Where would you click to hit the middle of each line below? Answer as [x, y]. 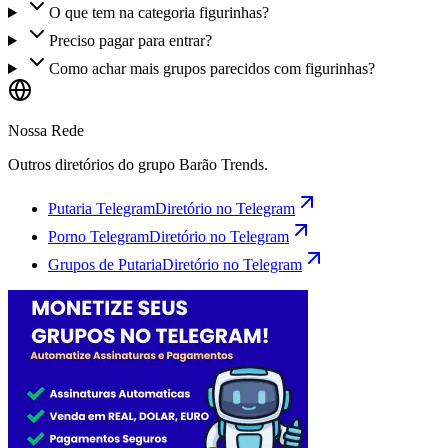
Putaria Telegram [101, 208]
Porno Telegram [98, 236]
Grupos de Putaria [105, 264]
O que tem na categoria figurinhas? [158, 12]
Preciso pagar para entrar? [130, 40]
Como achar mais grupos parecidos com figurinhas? [211, 68]
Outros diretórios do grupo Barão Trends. [138, 164]
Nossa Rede [46, 130]
